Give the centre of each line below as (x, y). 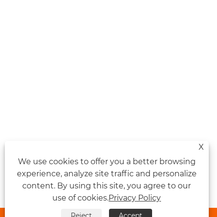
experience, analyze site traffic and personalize (107, 174)
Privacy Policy (135, 198)
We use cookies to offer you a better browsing (107, 162)
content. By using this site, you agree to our (107, 186)
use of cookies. (81, 198)
